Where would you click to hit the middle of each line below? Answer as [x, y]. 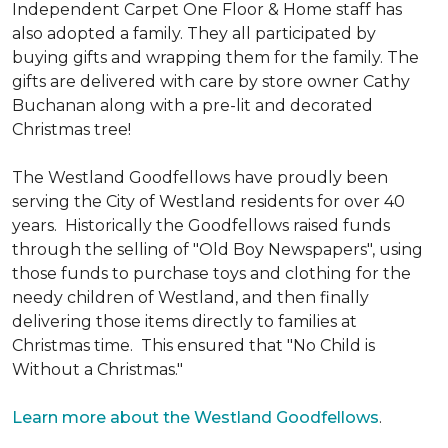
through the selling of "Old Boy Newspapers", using [217, 249]
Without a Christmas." [97, 369]
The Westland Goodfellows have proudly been [200, 177]
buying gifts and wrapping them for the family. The [215, 57]
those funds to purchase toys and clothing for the [211, 273]
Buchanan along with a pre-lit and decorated [192, 105]
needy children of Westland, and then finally [190, 297]
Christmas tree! [71, 129]
